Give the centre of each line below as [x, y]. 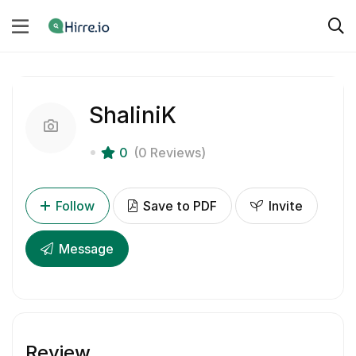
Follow [75, 206]
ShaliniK [133, 116]
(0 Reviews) [170, 153]
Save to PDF [178, 206]
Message [85, 249]
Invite [284, 206]
